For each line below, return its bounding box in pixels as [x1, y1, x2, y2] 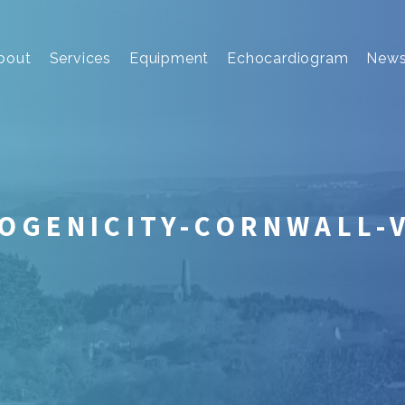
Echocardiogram [227, 50, 349, 67]
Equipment [128, 50, 210, 67]
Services [49, 50, 111, 67]
